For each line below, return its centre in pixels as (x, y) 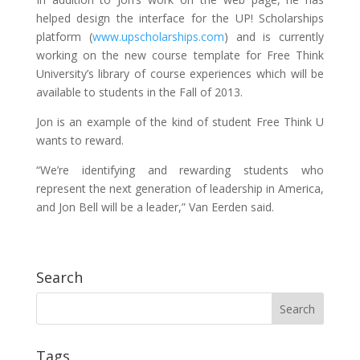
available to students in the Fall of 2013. (139, 92)
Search (59, 277)
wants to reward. (80, 140)
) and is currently (274, 36)
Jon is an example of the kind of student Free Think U (180, 121)
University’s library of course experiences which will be (180, 73)
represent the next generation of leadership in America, (180, 188)
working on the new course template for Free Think (180, 55)
